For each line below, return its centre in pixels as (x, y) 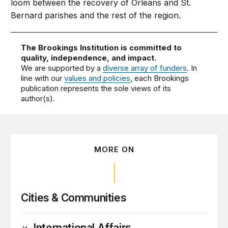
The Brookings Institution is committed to (102, 48)
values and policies (97, 78)
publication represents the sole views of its (96, 89)
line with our (43, 78)
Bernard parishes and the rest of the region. (96, 16)
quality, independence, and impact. (89, 58)
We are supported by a (62, 68)
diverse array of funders (145, 68)
